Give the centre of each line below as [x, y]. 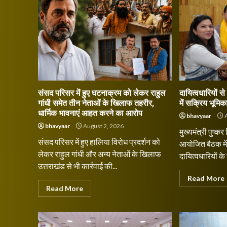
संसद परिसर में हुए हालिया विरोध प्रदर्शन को [99, 142]
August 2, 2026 [103, 126]
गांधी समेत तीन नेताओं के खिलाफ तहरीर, [96, 103]
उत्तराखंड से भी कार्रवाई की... [78, 166]
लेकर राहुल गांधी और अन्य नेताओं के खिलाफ [100, 154]
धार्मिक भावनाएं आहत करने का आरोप [90, 113]
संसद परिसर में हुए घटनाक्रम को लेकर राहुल [102, 93]
